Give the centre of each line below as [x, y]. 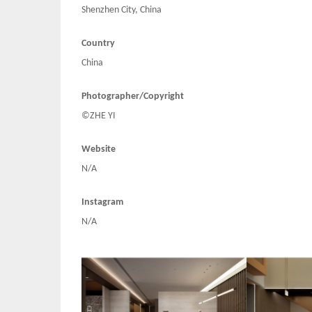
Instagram [102, 203]
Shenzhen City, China [122, 10]
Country [98, 44]
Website [99, 150]
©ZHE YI [99, 116]
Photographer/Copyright [133, 97]
